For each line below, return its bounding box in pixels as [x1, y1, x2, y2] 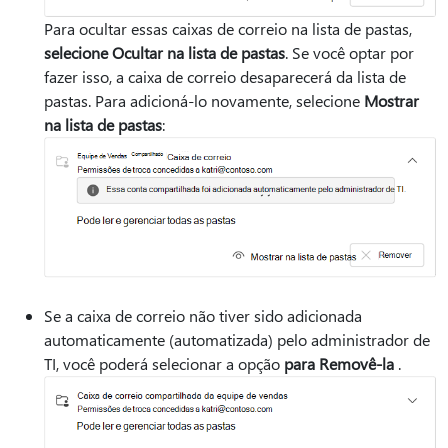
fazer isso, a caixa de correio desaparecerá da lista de [44, 65, 406, 87]
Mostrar [364, 89, 419, 111]
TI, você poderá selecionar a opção [44, 353, 284, 374]
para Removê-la [284, 353, 394, 374]
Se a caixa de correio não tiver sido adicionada [44, 305, 362, 326]
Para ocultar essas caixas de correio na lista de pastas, [44, 17, 412, 39]
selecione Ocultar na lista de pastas [44, 41, 285, 63]
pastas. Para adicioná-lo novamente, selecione [44, 89, 364, 111]
